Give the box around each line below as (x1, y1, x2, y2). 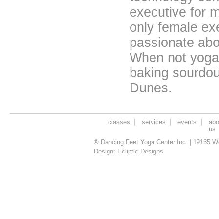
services (142, 118, 166, 126)
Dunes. (130, 81, 172, 95)
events (177, 118, 197, 126)
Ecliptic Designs (117, 148, 163, 155)
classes (108, 118, 131, 126)
